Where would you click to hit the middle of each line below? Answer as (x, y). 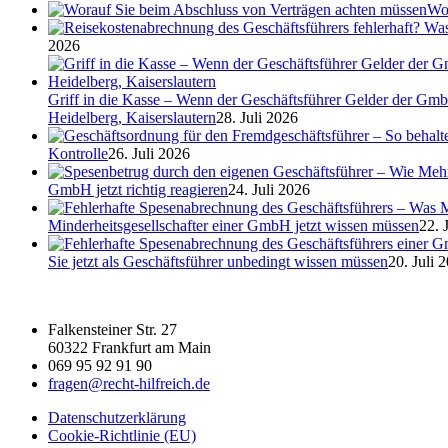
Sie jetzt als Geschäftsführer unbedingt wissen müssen (218, 261)
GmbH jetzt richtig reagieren (138, 189)
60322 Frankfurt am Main (129, 347)
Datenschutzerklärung (117, 417)
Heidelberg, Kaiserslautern (132, 117)
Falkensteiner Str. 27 (112, 329)
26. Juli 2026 (149, 153)
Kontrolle (78, 153)
